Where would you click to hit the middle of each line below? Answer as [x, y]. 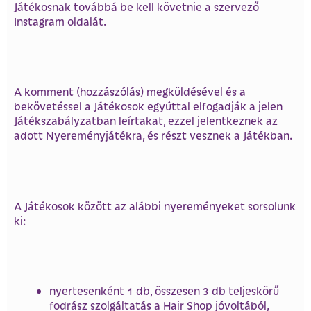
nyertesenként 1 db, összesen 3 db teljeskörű [164, 291]
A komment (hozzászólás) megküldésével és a [130, 92]
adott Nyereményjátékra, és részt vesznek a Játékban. [153, 135]
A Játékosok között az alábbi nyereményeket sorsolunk [155, 205]
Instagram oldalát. [60, 21]
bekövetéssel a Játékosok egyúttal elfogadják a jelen [148, 106]
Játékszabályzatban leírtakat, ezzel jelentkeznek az [146, 121]
